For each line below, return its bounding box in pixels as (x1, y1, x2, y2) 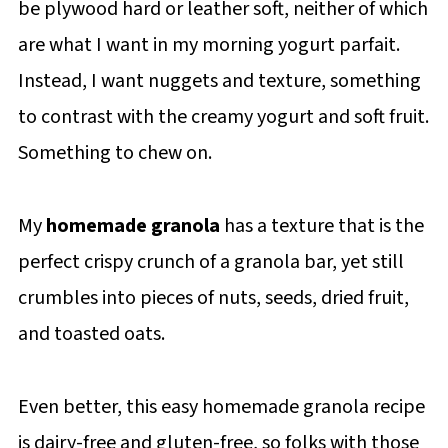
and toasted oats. (17, 320, 165, 348)
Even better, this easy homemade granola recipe (17, 393, 425, 421)
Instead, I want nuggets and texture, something (17, 67, 421, 95)
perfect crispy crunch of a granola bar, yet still (17, 248, 404, 276)
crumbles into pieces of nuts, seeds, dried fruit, (17, 284, 409, 312)
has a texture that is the (219, 212, 424, 240)
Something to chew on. (17, 139, 212, 167)
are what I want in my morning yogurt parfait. (17, 31, 400, 59)
